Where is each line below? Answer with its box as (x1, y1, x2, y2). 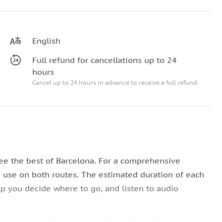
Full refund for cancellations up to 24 (32, 55, 177, 65)
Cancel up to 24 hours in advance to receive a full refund (32, 79, 198, 86)
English (32, 36, 61, 46)
